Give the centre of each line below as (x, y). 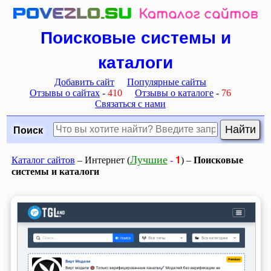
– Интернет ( (102, 160)
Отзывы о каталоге (174, 93)
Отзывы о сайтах (65, 93)
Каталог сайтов (43, 160)
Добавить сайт (84, 82)
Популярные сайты (167, 82)
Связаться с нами (130, 103)
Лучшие (149, 159)
